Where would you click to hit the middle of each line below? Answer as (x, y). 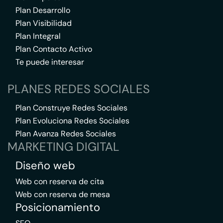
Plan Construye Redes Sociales (71, 108)
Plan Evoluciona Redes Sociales (72, 121)
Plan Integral (38, 36)
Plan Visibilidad (44, 23)
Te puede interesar (50, 62)
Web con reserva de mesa (63, 194)
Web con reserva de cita (60, 181)
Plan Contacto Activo (54, 49)
